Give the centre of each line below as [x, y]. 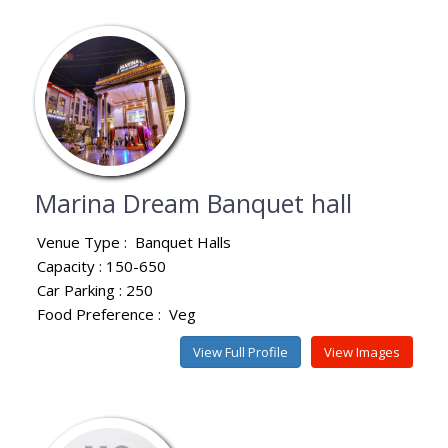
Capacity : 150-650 [101, 265]
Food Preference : [103, 313]
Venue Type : [86, 241]
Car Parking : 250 [95, 289]
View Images [362, 351]
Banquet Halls [183, 241]
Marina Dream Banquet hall [193, 202]
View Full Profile [240, 351]
